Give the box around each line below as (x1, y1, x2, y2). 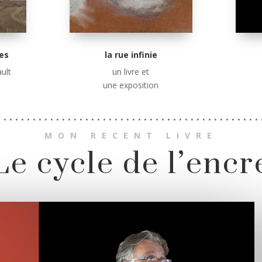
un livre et (112, 65, 150, 77)
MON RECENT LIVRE (44, 130, 218, 142)
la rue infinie (104, 49, 157, 60)
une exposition (103, 79, 159, 91)
